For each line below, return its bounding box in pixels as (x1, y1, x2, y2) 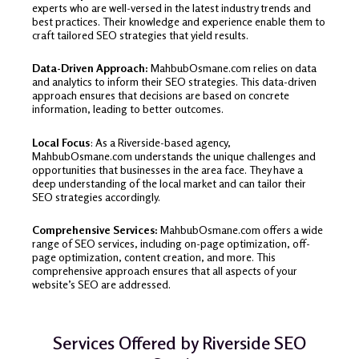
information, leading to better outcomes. (32, 102, 224, 116)
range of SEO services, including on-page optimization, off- (32, 236, 310, 251)
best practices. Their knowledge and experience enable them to (32, 14, 325, 28)
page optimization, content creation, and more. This (32, 250, 276, 264)
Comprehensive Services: (32, 223, 158, 237)
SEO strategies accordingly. (32, 189, 160, 204)
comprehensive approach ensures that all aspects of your (32, 264, 297, 278)
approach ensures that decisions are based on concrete (32, 88, 289, 103)
